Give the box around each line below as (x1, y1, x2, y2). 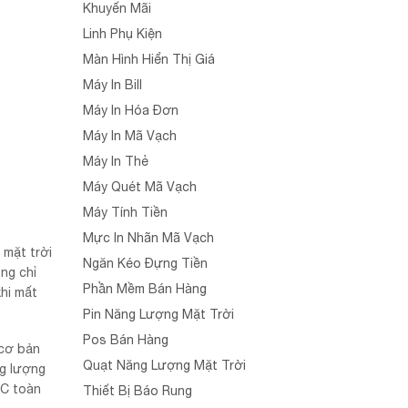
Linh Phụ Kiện (83, 26, 162, 41)
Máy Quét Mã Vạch (83, 179, 197, 194)
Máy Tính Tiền (83, 205, 168, 219)
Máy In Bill (83, 77, 142, 92)
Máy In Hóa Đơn (83, 103, 178, 117)
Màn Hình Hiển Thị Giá (83, 52, 215, 66)
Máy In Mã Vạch (83, 128, 177, 143)
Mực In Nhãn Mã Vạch (83, 230, 214, 245)
